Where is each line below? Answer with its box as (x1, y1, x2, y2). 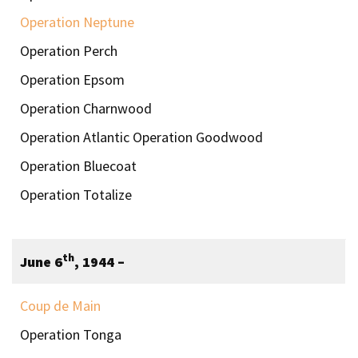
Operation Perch (20, 41, 117, 60)
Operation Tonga (20, 324, 121, 344)
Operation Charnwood (20, 98, 152, 117)
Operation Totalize (20, 185, 132, 204)
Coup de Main (20, 296, 101, 315)
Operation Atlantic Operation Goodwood (20, 127, 263, 146)
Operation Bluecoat (20, 156, 137, 175)
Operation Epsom (20, 70, 125, 89)
